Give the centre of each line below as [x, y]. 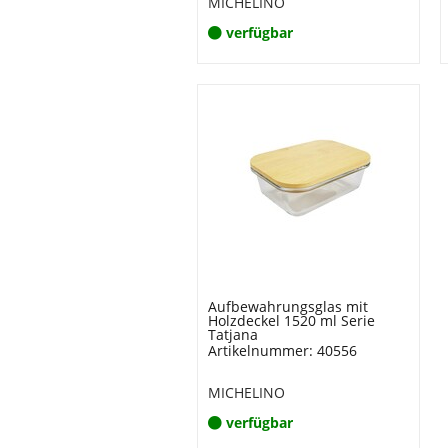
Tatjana [233, 334]
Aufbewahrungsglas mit [288, 306]
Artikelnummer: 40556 [282, 350]
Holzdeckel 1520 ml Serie [291, 320]
